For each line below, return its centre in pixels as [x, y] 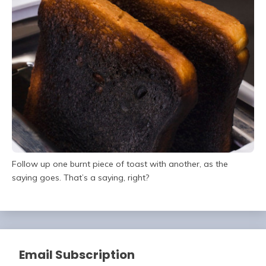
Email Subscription [77, 254]
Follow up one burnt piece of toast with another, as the [120, 164]
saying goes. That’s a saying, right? [80, 177]
